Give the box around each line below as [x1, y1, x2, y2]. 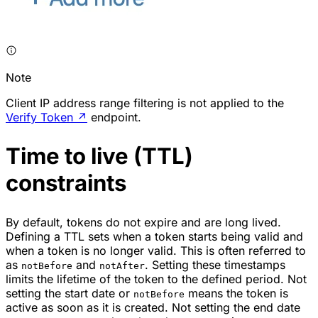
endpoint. [87, 109, 141, 124]
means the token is [185, 285, 288, 300]
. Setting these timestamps [145, 257, 285, 272]
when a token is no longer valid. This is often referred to [6, 243, 306, 258]
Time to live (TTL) [6, 142, 193, 170]
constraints [6, 169, 126, 197]
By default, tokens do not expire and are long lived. [6, 214, 281, 229]
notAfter [99, 260, 145, 271]
